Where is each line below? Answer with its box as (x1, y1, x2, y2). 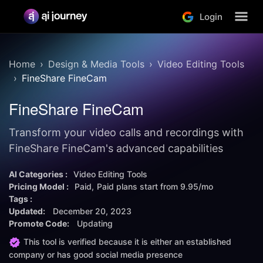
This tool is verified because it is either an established (23, 237, 231, 247)
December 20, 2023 (53, 206, 131, 216)
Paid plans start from (97, 181, 180, 191)
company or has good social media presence (9, 249, 183, 260)
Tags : (9, 194, 32, 204)
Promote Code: (9, 218, 71, 228)
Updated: (9, 206, 47, 216)
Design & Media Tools (48, 58, 144, 70)
